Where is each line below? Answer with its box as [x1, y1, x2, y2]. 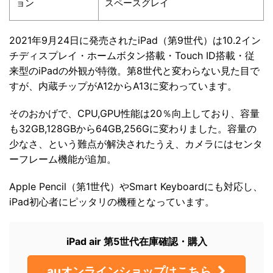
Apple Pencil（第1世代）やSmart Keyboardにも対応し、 [9, 180, 263, 193]
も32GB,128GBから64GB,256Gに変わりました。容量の [9, 122, 257, 135]
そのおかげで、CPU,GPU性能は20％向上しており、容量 [9, 107, 260, 120]
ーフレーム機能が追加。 [9, 153, 116, 166]
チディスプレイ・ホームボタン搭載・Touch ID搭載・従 [9, 49, 255, 62]
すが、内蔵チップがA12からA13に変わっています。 [9, 80, 237, 93]
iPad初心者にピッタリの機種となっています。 [9, 196, 214, 208]
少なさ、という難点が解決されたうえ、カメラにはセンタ [9, 138, 263, 151]
